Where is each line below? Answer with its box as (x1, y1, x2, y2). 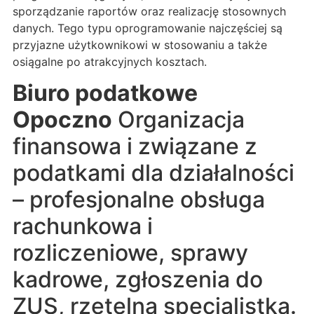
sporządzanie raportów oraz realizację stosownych (13, 4, 286, 19)
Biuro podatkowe (13, 79, 198, 107)
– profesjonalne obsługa (13, 186, 265, 214)
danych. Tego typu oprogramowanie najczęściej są (13, 21, 282, 36)
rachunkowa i (13, 212, 153, 240)
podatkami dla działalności (13, 159, 294, 187)
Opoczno (13, 106, 112, 134)
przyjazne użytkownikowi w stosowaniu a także (13, 38, 267, 53)
